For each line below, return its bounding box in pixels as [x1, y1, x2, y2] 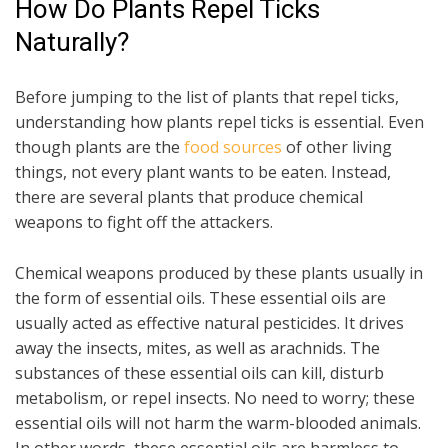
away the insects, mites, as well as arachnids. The [15, 337, 380, 360]
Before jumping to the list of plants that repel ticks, [15, 86, 399, 109]
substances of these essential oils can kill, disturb [15, 362, 384, 385]
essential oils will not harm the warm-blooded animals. [15, 412, 421, 435]
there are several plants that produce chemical [15, 186, 363, 209]
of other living [282, 136, 392, 159]
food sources [184, 136, 282, 159]
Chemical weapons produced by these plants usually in [15, 262, 423, 285]
